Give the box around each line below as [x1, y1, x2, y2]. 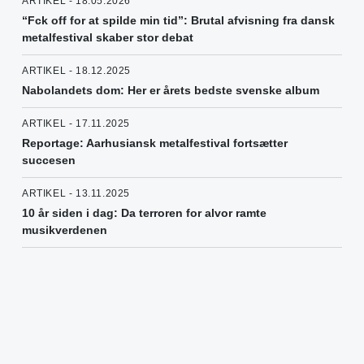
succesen [22, 154, 76, 167]
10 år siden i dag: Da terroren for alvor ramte [22, 206, 266, 220]
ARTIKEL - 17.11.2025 [22, 118, 130, 130]
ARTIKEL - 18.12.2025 [22, 65, 131, 77]
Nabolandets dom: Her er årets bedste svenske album [22, 84, 319, 97]
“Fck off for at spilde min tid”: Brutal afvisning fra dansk [22, 14, 335, 28]
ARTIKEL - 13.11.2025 [22, 188, 130, 200]
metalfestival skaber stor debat [22, 31, 193, 45]
